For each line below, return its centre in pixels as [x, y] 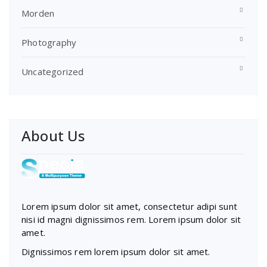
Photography [49, 42]
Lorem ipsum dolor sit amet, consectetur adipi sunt [130, 206]
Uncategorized [53, 71]
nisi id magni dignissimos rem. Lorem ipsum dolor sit [131, 219]
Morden [38, 13]
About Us [53, 135]
